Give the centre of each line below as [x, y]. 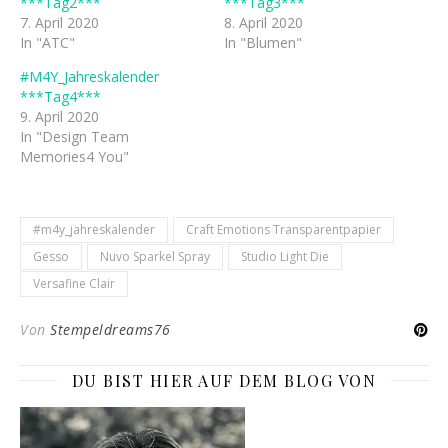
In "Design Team [74, 136]
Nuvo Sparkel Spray [155, 256]
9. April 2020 [59, 116]
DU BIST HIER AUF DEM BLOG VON [224, 380]
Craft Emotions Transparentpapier [283, 229]
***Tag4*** [60, 96]
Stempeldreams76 [110, 329]
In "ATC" [47, 42]
